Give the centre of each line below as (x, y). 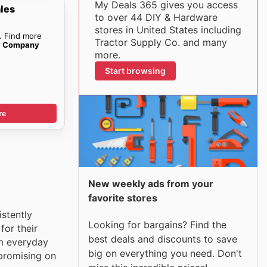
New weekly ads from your (151, 184)
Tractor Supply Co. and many (161, 42)
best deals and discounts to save (163, 239)
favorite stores (123, 198)
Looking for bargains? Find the (157, 224)
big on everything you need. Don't (165, 253)
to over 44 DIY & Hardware (156, 17)
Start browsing (135, 71)
